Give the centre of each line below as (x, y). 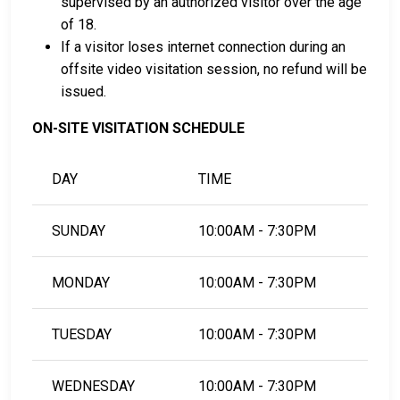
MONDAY (81, 283)
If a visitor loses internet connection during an (203, 47)
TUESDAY (82, 335)
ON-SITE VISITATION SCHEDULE (138, 129)
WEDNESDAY (94, 387)
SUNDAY (79, 231)
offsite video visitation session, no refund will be (214, 70)
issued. (83, 92)
